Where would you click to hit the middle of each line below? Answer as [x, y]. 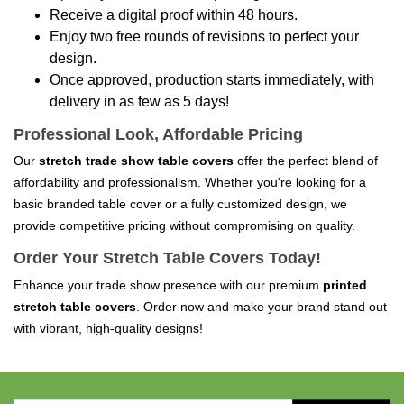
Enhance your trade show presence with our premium [168, 285]
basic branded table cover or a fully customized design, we [180, 204]
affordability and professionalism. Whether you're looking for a [190, 182]
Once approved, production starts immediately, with [212, 79]
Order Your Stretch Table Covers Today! [167, 258]
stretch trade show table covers [136, 161]
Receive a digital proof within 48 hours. [174, 14]
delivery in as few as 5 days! [139, 101]
